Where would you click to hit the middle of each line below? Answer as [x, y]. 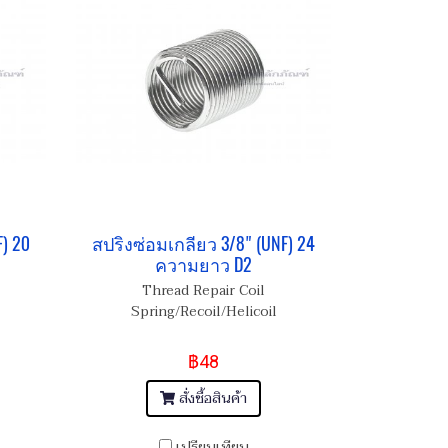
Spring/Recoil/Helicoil [203, 312]
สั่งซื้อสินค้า [213, 399]
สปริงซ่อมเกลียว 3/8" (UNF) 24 [203, 244]
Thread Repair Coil [203, 291]
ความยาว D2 [203, 265]
